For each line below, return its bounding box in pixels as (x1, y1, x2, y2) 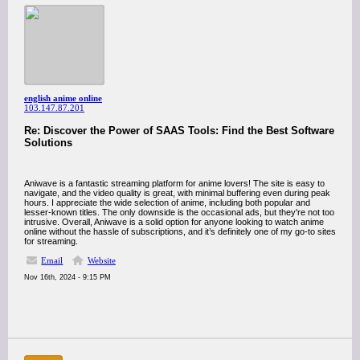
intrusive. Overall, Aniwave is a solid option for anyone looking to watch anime (24, 217, 324, 227)
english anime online (24, 93, 102, 103)
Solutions (24, 137, 72, 149)
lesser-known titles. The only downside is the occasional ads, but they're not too (24, 207, 334, 217)
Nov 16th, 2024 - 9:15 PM (24, 273, 111, 281)
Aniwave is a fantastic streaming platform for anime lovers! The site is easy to (24, 178, 325, 188)
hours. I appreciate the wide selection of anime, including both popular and (24, 198, 310, 207)
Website (87, 256, 116, 265)
